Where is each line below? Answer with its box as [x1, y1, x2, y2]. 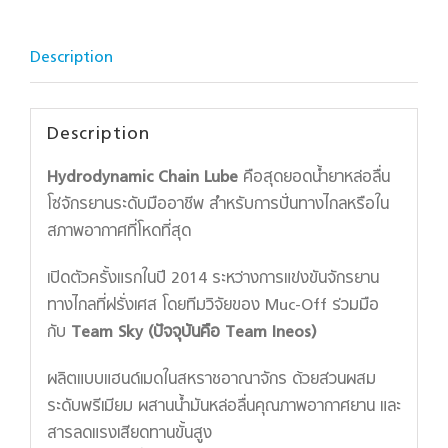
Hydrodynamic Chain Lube [46, 164, 238, 191]
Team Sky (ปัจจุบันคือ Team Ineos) [70, 319, 317, 346]
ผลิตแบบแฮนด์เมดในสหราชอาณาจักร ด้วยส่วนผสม [46, 366, 376, 393]
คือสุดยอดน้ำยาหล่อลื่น [237, 164, 390, 191]
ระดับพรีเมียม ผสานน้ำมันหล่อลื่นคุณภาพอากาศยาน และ [46, 393, 401, 420]
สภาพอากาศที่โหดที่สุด [46, 218, 191, 245]
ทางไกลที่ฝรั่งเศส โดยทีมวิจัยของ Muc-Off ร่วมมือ [46, 292, 379, 319]
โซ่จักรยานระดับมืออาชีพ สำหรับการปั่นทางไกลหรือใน [46, 191, 389, 218]
